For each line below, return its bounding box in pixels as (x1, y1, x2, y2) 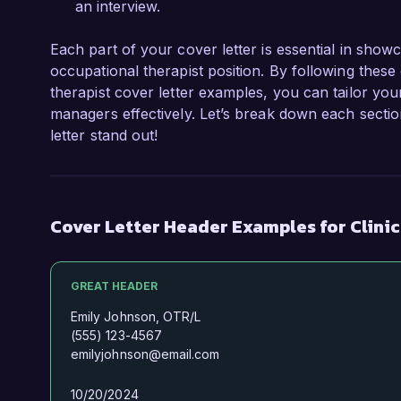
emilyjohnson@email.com (71, 346, 220, 362)
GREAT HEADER (71, 279, 158, 293)
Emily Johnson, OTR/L (71, 309, 201, 324)
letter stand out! (50, 126, 158, 144)
